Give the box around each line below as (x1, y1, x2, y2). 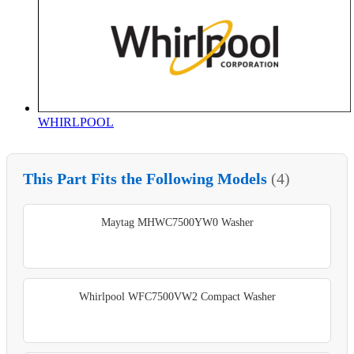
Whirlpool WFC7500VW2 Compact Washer (78, 290, 276, 303)
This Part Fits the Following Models (23, 169, 271, 187)
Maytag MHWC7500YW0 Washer (100, 216, 254, 228)
